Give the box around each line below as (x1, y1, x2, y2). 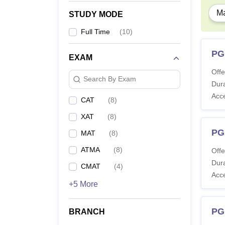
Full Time (81, 27, 110, 36)
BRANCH (69, 207, 105, 216)
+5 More (69, 179, 98, 188)
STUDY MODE (69, 10, 123, 19)
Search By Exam (83, 75, 136, 83)
